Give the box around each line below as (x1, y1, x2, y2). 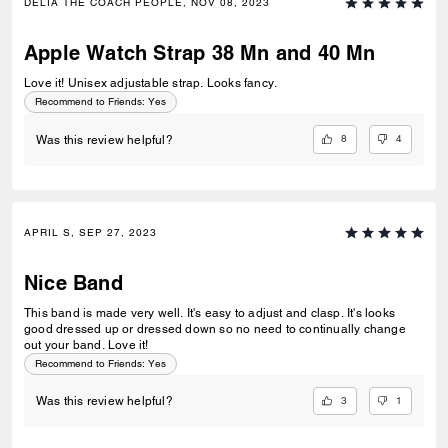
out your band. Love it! (24, 337, 149, 352)
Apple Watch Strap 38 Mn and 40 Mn (24, 41, 376, 66)
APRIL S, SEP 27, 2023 (24, 225, 157, 239)
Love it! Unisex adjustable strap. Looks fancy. (24, 76, 278, 91)
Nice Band (24, 270, 123, 295)
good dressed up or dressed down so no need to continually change (24, 321, 406, 336)
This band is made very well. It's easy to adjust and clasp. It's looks (24, 305, 395, 320)
